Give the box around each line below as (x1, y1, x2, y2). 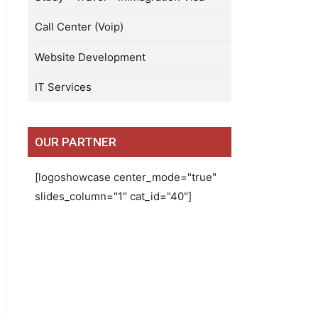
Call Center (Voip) (35, 20, 124, 34)
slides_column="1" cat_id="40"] (35, 189, 192, 203)
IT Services (35, 79, 92, 94)
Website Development (35, 50, 146, 64)
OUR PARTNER (35, 135, 117, 150)
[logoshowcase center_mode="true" (35, 170, 217, 184)
